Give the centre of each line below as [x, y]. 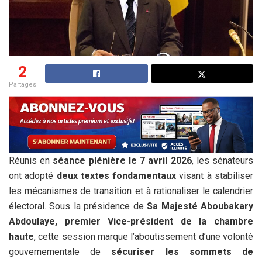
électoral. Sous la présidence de [78, 206]
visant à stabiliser [215, 176]
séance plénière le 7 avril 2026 [122, 161]
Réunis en [31, 161]
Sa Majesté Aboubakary [200, 206]
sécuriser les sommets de [182, 252]
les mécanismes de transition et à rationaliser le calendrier [131, 191]
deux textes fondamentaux [116, 176]
